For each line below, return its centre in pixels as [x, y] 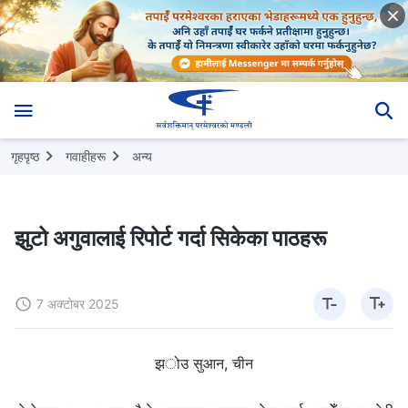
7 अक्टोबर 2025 [78, 303]
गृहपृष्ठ [25, 156]
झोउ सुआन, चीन [204, 363]
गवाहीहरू [86, 156]
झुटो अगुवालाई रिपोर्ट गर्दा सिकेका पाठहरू [171, 238]
